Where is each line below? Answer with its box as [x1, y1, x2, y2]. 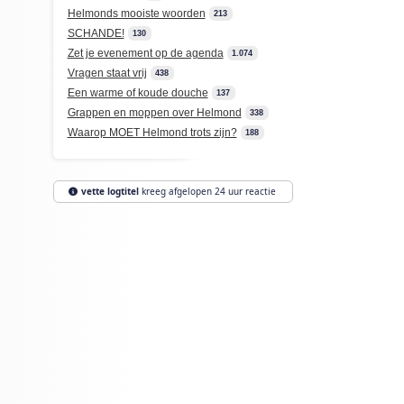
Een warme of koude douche [67, 87, 208, 99]
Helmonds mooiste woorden [67, 7, 206, 20]
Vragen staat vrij [67, 67, 147, 79]
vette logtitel [80, 185, 139, 197]
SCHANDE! [67, 27, 124, 40]
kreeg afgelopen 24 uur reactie [138, 185, 276, 197]
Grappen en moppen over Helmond [67, 106, 242, 119]
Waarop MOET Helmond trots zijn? [67, 126, 237, 139]
